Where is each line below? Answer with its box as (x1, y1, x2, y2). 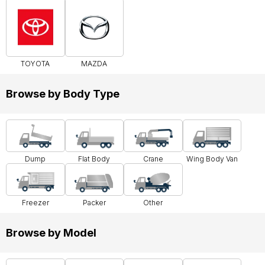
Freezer (21, 198, 49, 207)
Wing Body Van (186, 154, 238, 163)
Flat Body (78, 154, 111, 163)
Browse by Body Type (6, 88, 119, 100)
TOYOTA (21, 59, 50, 68)
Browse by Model (6, 226, 96, 239)
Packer (82, 198, 106, 207)
